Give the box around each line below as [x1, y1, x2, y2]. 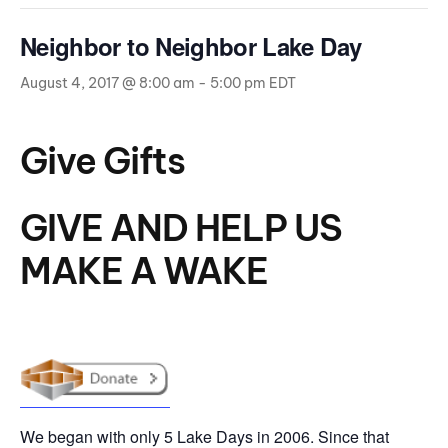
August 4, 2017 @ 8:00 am [20, 73, 195, 92]
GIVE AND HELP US [20, 205, 343, 251]
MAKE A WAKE [20, 248, 269, 294]
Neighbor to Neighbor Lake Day [20, 28, 362, 63]
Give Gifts [20, 137, 186, 184]
